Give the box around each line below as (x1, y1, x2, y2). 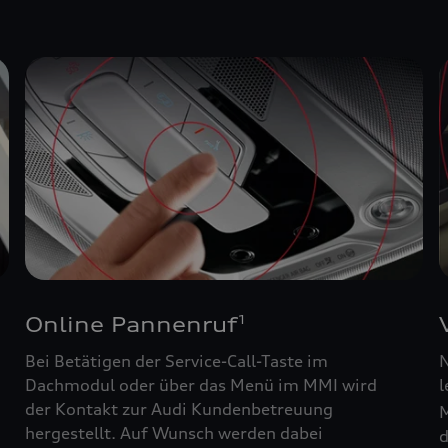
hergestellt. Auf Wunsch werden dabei (25, 422, 324, 443)
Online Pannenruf (25, 311, 238, 337)
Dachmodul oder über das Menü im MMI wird (25, 374, 378, 395)
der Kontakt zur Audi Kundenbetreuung (25, 398, 334, 419)
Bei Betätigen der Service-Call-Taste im (25, 350, 329, 371)
